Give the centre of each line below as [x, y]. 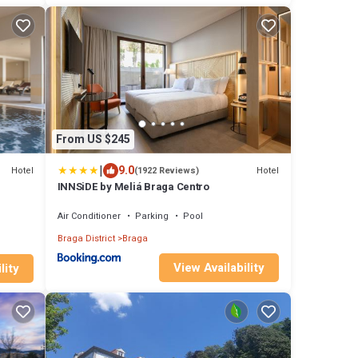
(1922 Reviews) [166, 171]
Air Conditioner [89, 216]
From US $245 [93, 139]
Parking [151, 216]
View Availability [219, 267]
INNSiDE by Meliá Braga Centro [133, 187]
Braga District [86, 239]
